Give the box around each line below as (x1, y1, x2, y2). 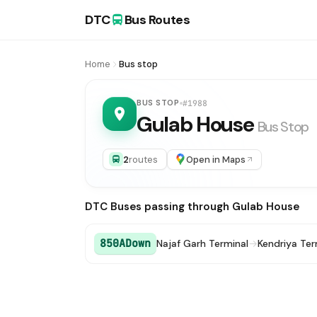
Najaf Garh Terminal (156, 237, 248, 250)
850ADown (100, 236, 151, 250)
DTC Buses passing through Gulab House (85, 200, 299, 214)
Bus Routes (124, 11, 190, 28)
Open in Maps (186, 153, 246, 166)
